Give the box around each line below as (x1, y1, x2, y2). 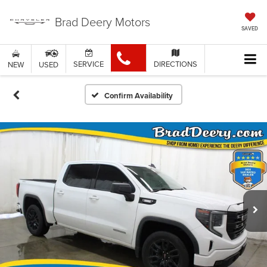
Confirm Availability (104, 90, 173, 102)
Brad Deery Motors (54, 13, 150, 30)
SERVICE (73, 58, 104, 70)
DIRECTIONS (154, 58, 197, 70)
